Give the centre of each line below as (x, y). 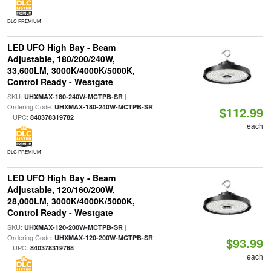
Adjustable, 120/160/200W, (61, 189)
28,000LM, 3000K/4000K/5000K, (71, 201)
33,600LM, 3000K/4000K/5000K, (71, 70)
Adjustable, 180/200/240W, (61, 59)
